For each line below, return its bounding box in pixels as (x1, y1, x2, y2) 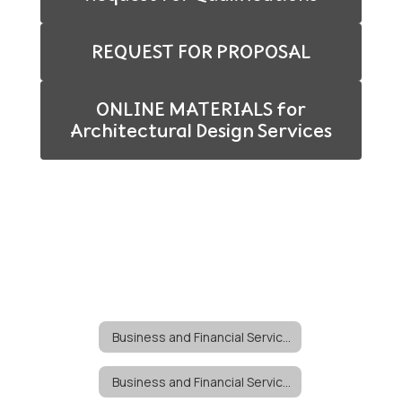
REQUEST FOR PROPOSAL (92, 39, 310, 64)
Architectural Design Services (70, 118, 332, 143)
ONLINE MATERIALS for (96, 97, 306, 121)
